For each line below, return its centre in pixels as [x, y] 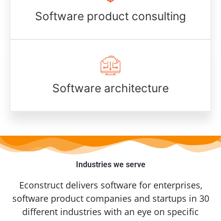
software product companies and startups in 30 [110, 199]
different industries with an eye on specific [110, 212]
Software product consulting [110, 17]
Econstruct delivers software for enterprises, [110, 185]
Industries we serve [110, 165]
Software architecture [110, 89]
